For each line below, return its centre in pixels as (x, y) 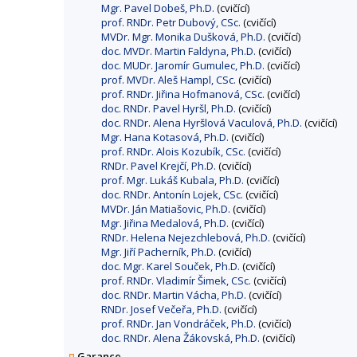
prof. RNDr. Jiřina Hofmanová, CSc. (183, 94)
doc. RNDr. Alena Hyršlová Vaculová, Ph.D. (202, 123)
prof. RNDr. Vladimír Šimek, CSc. (176, 281)
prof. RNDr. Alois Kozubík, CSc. (173, 152)
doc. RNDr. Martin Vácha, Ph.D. (174, 295)
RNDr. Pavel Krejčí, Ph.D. (159, 166)
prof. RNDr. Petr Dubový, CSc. (171, 23)
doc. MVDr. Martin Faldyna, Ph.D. (178, 51)
